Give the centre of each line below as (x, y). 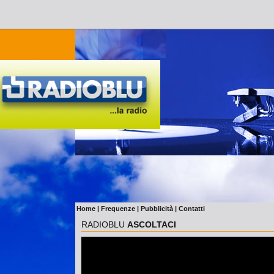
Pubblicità (157, 209)
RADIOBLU (104, 224)
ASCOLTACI (152, 224)
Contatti (192, 209)
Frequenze (118, 209)
